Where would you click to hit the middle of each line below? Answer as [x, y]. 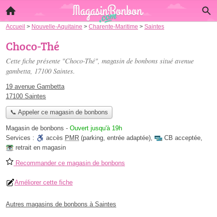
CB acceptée [182, 138]
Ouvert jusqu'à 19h [96, 128]
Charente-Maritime [113, 26]
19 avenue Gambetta [35, 86]
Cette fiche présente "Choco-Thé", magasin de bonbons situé [90, 61]
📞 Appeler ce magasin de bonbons [59, 112]
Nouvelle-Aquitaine [57, 26]
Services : [21, 138]
